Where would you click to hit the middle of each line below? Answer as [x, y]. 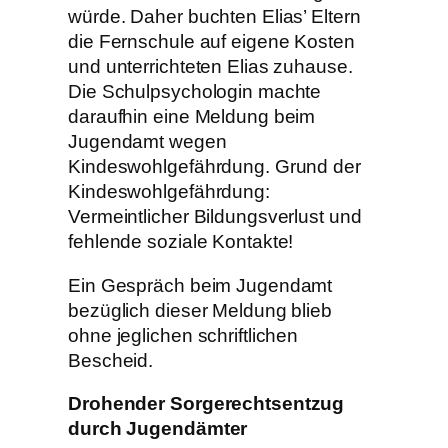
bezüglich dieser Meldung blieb [200, 310]
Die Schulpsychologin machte [195, 92]
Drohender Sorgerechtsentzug [206, 404]
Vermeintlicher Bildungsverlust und [215, 217]
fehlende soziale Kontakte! [181, 242]
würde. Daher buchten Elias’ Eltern [214, 17]
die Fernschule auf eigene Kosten [211, 42]
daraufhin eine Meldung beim [192, 117]
